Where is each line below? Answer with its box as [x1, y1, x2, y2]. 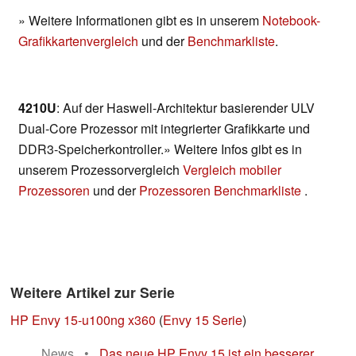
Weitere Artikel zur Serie [10, 282, 175, 303]
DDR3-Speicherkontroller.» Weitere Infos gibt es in [18, 140, 302, 159]
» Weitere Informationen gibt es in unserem [18, 11, 262, 30]
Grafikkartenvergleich [18, 32, 138, 51]
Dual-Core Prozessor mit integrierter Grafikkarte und [18, 119, 310, 138]
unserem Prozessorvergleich [18, 161, 183, 180]
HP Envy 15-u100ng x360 [10, 311, 156, 330]
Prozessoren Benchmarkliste [139, 181, 304, 200]
